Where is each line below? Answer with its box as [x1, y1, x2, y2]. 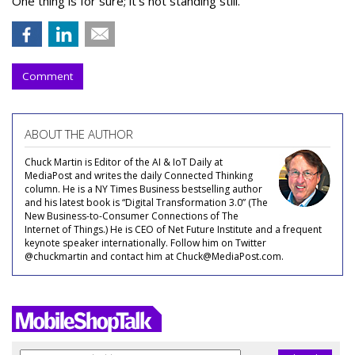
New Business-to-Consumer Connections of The [25, 209, 239, 223]
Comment [22, 69, 73, 84]
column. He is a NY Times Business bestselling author [25, 182, 262, 197]
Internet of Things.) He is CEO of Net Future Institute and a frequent [25, 223, 322, 237]
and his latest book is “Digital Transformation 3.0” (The [25, 196, 268, 210]
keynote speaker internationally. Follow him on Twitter [25, 236, 266, 250]
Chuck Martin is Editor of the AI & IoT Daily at [25, 155, 223, 170]
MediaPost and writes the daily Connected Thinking [25, 169, 253, 183]
